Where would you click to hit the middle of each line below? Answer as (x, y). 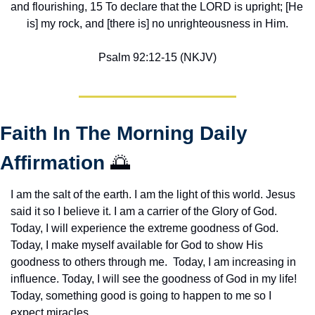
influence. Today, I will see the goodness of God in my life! (154, 278)
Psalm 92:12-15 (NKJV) (157, 57)
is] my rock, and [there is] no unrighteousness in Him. (157, 23)
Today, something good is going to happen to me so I (141, 295)
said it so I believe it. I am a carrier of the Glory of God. (144, 211)
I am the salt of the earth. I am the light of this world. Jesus (153, 194)
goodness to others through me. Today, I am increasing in (153, 262)
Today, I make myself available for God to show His (137, 245)
